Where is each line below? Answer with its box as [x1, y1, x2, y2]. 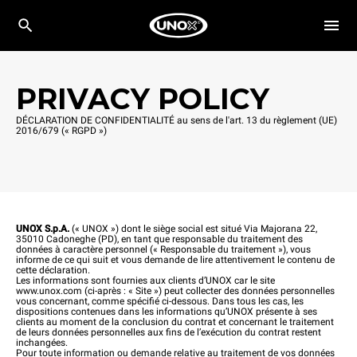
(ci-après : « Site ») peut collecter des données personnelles [82, 285, 335, 296]
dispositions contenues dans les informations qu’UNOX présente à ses [16, 306, 317, 317]
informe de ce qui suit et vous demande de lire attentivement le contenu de [16, 254, 335, 265]
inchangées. [16, 337, 68, 348]
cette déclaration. [16, 265, 90, 276]
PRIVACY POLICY [16, 81, 269, 116]
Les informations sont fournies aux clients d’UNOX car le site [16, 275, 275, 286]
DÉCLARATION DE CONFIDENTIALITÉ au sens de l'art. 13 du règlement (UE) [16, 115, 337, 126]
